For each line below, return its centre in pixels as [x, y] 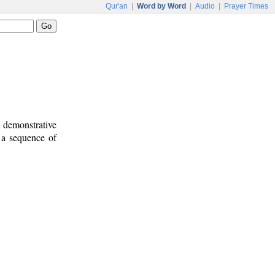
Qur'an [117, 6]
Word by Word [161, 6]
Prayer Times [246, 6]
